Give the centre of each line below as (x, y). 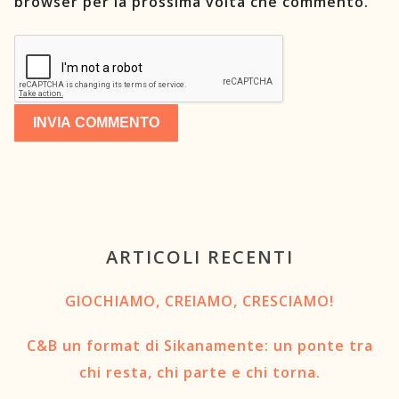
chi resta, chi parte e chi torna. (199, 372)
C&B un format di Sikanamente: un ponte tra (199, 345)
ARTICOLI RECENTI (199, 256)
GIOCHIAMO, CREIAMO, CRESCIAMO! (199, 301)
